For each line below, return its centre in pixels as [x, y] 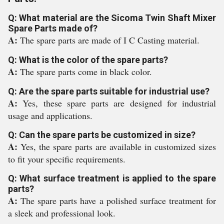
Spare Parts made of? [53, 28]
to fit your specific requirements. [67, 159]
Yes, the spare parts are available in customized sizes [118, 146]
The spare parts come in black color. [86, 71]
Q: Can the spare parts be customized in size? [102, 135]
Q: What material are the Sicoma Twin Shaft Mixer [112, 18]
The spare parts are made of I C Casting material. [110, 40]
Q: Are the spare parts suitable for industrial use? [109, 91]
